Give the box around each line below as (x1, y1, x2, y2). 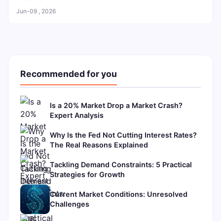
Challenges (50, 199, 89, 208)
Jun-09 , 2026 (16, 7, 56, 15)
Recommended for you (20, 68, 117, 79)
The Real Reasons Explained (50, 140, 148, 149)
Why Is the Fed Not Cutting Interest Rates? (50, 130, 197, 139)
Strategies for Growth (50, 170, 125, 179)
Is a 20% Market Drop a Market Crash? (50, 101, 183, 110)
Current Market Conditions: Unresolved (50, 189, 187, 198)
